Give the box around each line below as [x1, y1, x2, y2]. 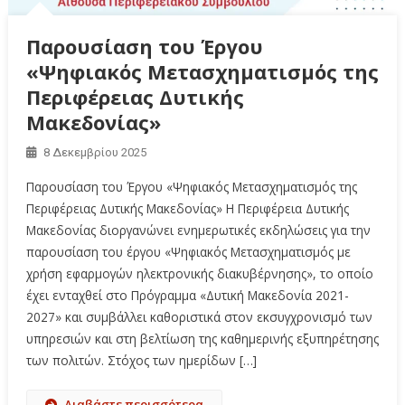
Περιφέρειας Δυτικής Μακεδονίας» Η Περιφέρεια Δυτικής [25, 199, 349, 217]
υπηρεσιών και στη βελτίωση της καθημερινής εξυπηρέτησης [25, 329, 379, 347]
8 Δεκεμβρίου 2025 [42, 145, 146, 159]
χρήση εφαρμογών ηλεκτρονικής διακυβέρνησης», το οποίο [25, 264, 373, 282]
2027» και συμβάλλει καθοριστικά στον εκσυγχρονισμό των [25, 307, 372, 325]
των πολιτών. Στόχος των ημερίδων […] [25, 351, 257, 369]
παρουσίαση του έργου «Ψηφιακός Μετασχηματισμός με [25, 242, 351, 260]
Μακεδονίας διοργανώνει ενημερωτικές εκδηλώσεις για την [25, 221, 371, 239]
